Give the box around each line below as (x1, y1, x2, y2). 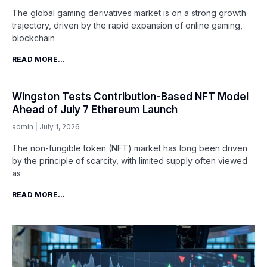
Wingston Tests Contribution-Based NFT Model (12, 91, 249, 103)
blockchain (12, 33, 55, 44)
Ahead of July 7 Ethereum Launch (12, 104, 178, 116)
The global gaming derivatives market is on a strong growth (12, 8, 246, 18)
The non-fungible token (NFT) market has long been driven (12, 143, 247, 154)
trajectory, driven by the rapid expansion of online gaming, (12, 20, 243, 31)
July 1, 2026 (39, 122, 80, 132)
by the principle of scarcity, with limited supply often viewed (12, 156, 247, 166)
